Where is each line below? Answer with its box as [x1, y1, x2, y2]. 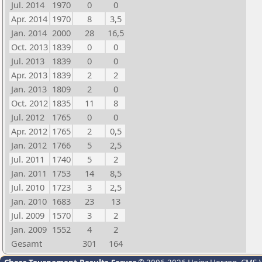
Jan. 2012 [11, 139, 47, 151]
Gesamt [11, 237, 42, 249]
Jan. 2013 [11, 83, 47, 95]
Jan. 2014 [11, 27, 47, 39]
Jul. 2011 [11, 153, 44, 165]
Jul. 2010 [11, 181, 44, 193]
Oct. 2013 [11, 41, 48, 53]
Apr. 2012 [11, 125, 47, 137]
